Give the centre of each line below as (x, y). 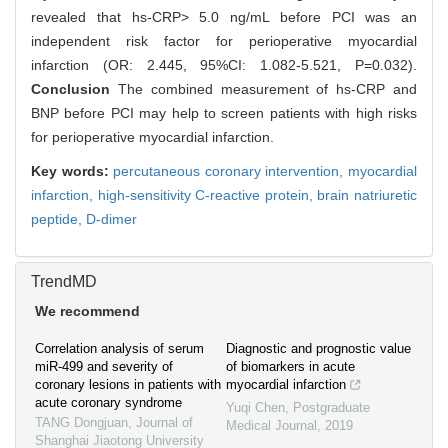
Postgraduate (331, 408)
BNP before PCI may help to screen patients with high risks (224, 113)
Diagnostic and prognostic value (318, 349)
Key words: (72, 171)
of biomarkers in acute (290, 367)
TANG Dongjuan (81, 423)
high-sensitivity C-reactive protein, (207, 195)
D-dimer (111, 219)
